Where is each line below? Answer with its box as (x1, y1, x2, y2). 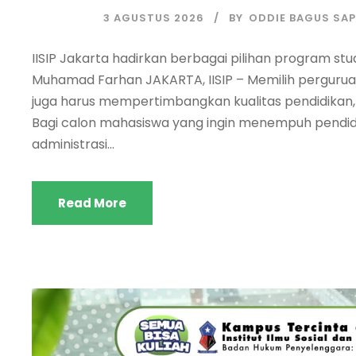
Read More (58, 195, 126, 212)
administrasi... (32, 135, 114, 154)
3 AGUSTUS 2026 (103, 10, 204, 26)
